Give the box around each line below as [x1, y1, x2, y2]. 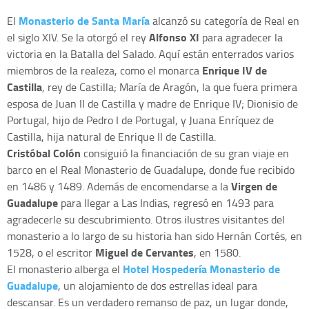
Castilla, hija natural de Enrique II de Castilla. [7, 129, 216, 145]
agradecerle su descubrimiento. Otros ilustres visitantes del [7, 212, 285, 228]
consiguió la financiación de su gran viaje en [81, 146, 289, 161]
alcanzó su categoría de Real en [150, 13, 299, 29]
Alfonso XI [149, 29, 202, 46]
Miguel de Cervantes [95, 244, 194, 261]
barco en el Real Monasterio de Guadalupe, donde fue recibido [7, 162, 295, 178]
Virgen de [231, 178, 277, 195]
